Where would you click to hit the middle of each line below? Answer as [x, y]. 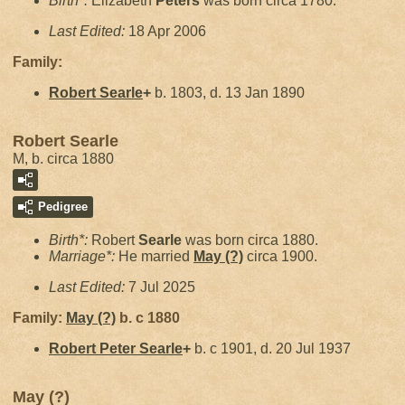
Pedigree [63, 207]
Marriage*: [84, 256]
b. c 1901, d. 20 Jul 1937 [271, 348]
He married [156, 256]
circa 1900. [280, 256]
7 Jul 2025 [162, 287]
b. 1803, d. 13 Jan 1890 [228, 93]
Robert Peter [94, 348]
